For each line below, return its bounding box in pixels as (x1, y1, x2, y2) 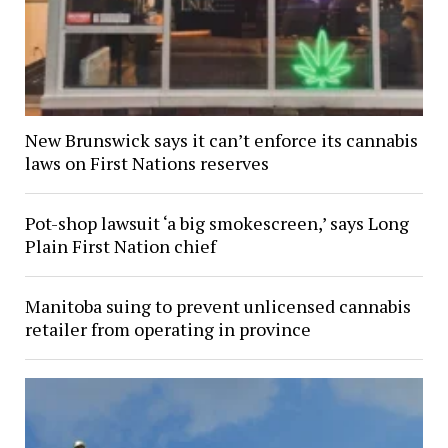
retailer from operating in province (24, 317, 311, 342)
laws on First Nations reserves (24, 151, 269, 176)
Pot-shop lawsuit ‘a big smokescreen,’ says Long (24, 211, 409, 236)
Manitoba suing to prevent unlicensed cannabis (24, 294, 411, 319)
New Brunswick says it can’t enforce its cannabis (24, 128, 418, 153)
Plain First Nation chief (24, 234, 216, 259)
